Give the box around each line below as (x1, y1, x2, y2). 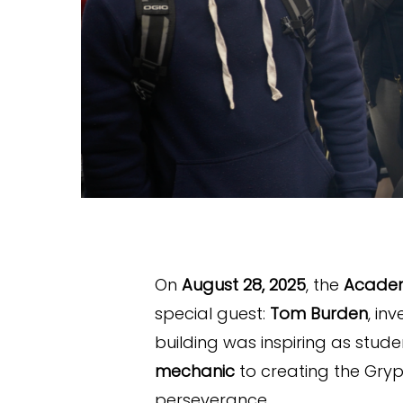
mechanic (155, 359, 235, 382)
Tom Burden (270, 301, 368, 325)
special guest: (155, 301, 270, 325)
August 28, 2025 (182, 273, 306, 296)
